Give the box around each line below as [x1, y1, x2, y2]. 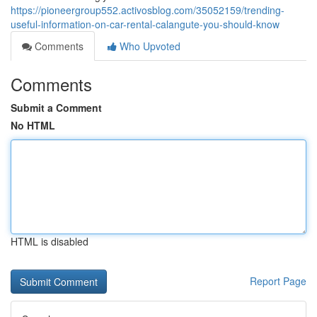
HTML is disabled [11, 234, 88, 248]
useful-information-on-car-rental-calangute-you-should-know [11, 17, 279, 31]
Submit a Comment [11, 100, 102, 115]
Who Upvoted [117, 39, 180, 53]
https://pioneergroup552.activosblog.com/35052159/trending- [11, 3, 284, 17]
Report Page [250, 274, 306, 288]
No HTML [11, 118, 55, 132]
